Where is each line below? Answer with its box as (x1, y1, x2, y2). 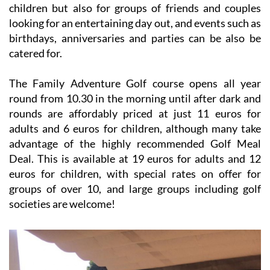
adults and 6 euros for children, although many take (9, 121, 261, 135)
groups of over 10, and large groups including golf (9, 181, 261, 195)
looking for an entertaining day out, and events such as (9, 16, 261, 30)
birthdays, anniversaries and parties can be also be (9, 31, 261, 45)
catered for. (9, 46, 62, 60)
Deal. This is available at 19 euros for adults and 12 (9, 151, 261, 165)
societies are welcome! (9, 196, 115, 210)
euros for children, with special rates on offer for (9, 166, 261, 180)
